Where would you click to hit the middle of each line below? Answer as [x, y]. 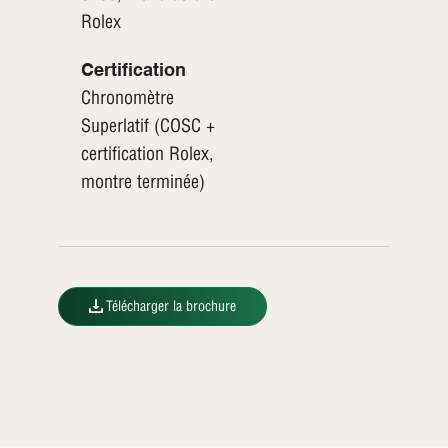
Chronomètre [127, 98]
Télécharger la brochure [171, 306]
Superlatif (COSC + [147, 126]
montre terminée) [142, 182]
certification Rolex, [147, 154]
